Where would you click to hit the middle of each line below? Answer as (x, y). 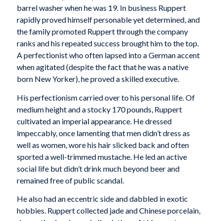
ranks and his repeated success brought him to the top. (108, 43)
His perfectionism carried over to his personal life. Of (106, 97)
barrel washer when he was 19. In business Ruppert (101, 8)
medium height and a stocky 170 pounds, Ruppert (99, 109)
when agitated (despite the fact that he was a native (102, 67)
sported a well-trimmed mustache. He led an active (102, 156)
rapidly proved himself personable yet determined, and (108, 20)
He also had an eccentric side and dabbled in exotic (102, 199)
